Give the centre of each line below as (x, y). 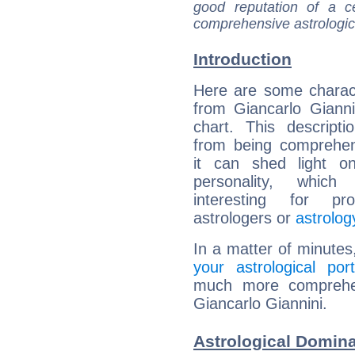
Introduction (242, 59)
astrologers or (244, 218)
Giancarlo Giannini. (260, 304)
